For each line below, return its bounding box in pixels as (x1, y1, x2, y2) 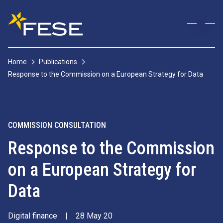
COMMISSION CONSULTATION (8, 120, 106, 130)
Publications (39, 58, 77, 66)
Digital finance (8, 211, 57, 221)
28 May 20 (76, 211, 112, 221)
